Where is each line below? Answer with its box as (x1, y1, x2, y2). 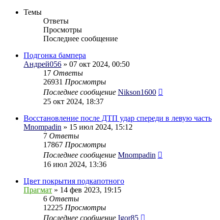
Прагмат (24, 185, 52, 194)
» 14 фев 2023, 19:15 (52, 185, 121, 194)
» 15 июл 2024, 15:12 (61, 122, 133, 131)
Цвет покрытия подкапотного (24, 176, 124, 185)
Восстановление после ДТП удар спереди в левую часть (24, 113, 212, 122)
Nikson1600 (118, 87, 156, 96)
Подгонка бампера (24, 51, 86, 59)
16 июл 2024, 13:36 (43, 160, 107, 168)
